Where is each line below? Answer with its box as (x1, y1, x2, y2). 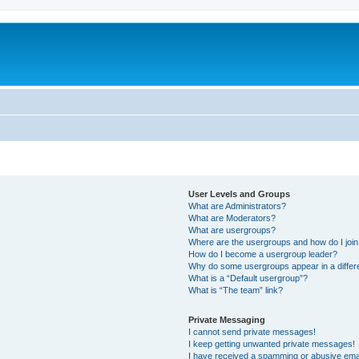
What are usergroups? (188, 224, 276, 235)
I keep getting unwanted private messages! (188, 338, 356, 349)
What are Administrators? (188, 200, 287, 211)
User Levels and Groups (188, 188, 291, 199)
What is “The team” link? (188, 284, 284, 295)
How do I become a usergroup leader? (188, 248, 338, 259)
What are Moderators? (188, 212, 276, 223)
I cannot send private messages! (188, 326, 317, 337)
